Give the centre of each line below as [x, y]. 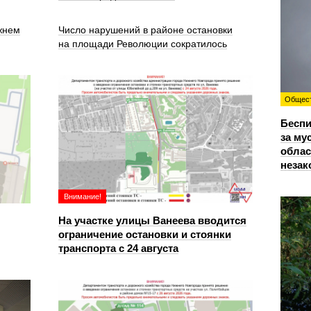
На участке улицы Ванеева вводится [152, 220]
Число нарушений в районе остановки [145, 30]
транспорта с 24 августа [118, 248]
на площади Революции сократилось [143, 44]
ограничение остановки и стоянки [145, 234]
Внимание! [83, 196]
